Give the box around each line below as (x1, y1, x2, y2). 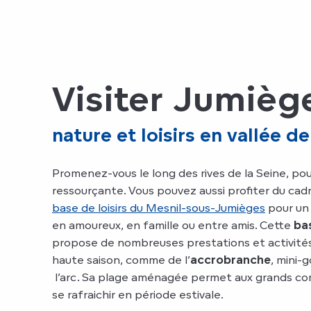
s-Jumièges (205, 201, 265, 215)
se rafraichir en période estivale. (52, 287, 224, 302)
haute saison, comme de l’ (52, 253, 190, 267)
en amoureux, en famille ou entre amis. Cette (52, 218, 294, 233)
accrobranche (190, 253, 271, 267)
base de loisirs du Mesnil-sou (52, 201, 205, 215)
